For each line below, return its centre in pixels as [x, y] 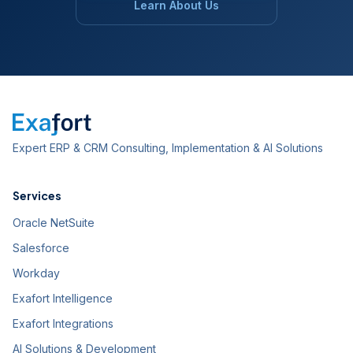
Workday [36, 273]
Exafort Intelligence [63, 298]
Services [37, 195]
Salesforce [41, 248]
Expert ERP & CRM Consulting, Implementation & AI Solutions [168, 148]
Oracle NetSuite [54, 223]
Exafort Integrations [63, 323]
